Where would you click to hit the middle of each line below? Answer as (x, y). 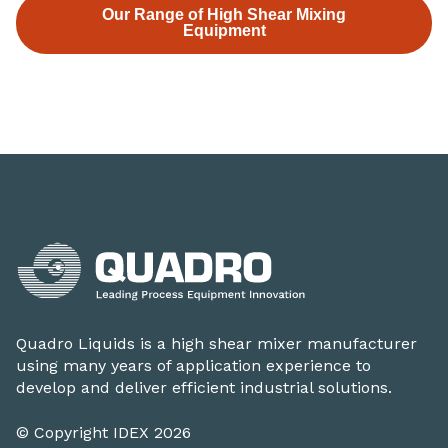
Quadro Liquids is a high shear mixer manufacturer (216, 344)
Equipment (224, 31)
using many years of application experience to (193, 366)
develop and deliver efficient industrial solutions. (204, 388)
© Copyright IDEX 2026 (103, 432)
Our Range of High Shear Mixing (224, 15)
